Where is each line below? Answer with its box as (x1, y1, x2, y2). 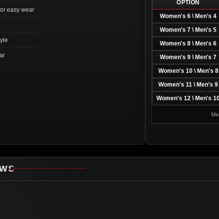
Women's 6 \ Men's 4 (160, 12, 217, 20)
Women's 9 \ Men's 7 (160, 53, 217, 61)
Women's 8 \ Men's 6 (160, 40, 217, 47)
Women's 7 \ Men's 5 (160, 26, 217, 33)
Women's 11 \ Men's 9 (158, 81, 218, 88)
